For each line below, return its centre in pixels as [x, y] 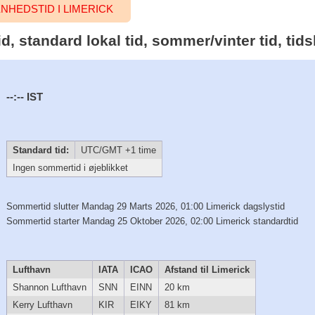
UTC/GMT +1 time [118, 150]
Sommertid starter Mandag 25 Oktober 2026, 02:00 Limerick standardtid [153, 221]
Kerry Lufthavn [42, 305]
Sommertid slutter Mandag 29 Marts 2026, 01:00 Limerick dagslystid [146, 206]
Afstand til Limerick [207, 270]
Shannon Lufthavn [49, 288]
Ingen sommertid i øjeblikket [70, 168]
